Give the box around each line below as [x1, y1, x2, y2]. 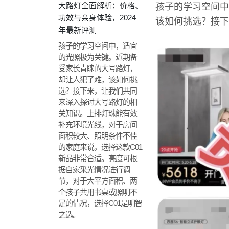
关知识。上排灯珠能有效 [58, 109, 137, 118]
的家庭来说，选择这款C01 [58, 143, 142, 151]
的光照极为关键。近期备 [58, 53, 137, 61]
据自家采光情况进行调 [58, 165, 130, 174]
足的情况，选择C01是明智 [58, 199, 142, 208]
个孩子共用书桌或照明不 [58, 188, 137, 196]
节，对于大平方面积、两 [58, 176, 137, 185]
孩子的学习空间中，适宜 [58, 41, 137, 50]
